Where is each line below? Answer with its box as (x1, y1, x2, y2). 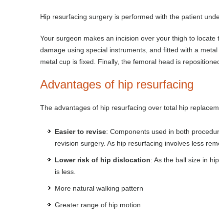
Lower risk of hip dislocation (55, 156, 151, 164)
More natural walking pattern (55, 184, 143, 192)
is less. (55, 168, 76, 175)
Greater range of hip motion (55, 201, 141, 209)
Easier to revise (55, 128, 106, 135)
